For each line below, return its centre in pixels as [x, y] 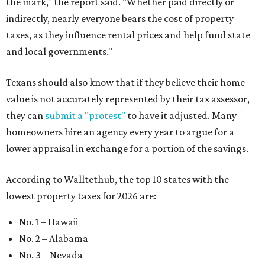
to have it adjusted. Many [181, 115]
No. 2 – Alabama [54, 238]
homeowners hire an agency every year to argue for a [120, 132]
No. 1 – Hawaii [49, 222]
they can [25, 115]
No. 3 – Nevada [51, 255]
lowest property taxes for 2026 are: [81, 196]
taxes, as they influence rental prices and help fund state [128, 35]
